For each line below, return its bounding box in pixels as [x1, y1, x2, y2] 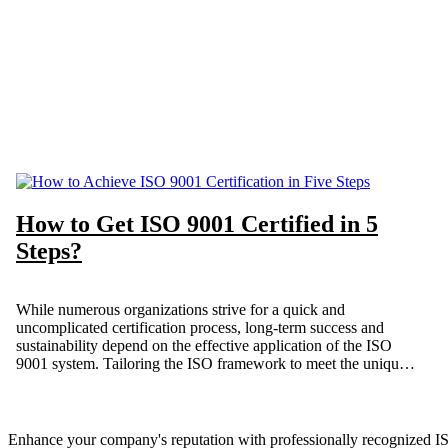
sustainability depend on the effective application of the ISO [16, 337, 392, 355]
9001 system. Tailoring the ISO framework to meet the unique [16, 355, 406, 373]
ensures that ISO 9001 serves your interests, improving [16, 391, 360, 409]
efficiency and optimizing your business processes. [16, 409, 334, 427]
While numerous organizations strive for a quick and [16, 301, 345, 319]
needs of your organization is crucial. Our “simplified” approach [16, 373, 419, 391]
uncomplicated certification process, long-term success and [16, 319, 384, 337]
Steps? [16, 238, 82, 265]
